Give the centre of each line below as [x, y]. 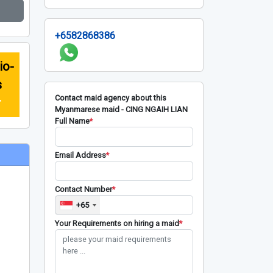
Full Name [72, 121]
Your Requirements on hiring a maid [117, 223]
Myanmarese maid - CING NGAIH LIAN [121, 109]
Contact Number [83, 189]
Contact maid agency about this [111, 98]
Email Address [80, 155]
